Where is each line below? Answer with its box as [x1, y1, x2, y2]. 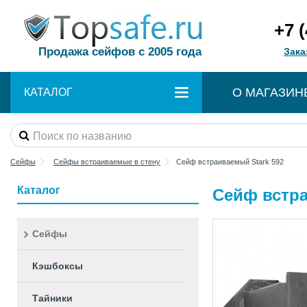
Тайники [32, 293, 73, 304]
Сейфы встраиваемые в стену [53, 158, 160, 166]
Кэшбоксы [32, 260, 83, 271]
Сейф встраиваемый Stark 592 [176, 158, 284, 166]
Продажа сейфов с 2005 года [38, 45, 201, 58]
